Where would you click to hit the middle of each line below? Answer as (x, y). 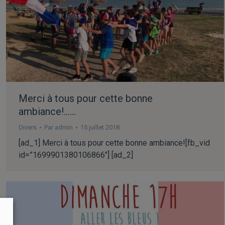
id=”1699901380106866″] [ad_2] (76, 155)
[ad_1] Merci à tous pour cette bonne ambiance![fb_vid (114, 143)
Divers (28, 128)
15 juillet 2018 (100, 128)
